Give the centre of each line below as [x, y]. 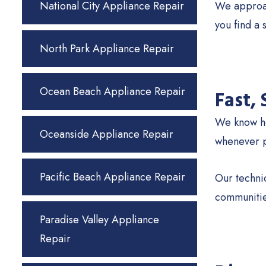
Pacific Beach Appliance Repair [113, 177]
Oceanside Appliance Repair [107, 134]
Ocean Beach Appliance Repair [113, 91]
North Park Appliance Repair [107, 49]
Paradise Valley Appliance [99, 220]
